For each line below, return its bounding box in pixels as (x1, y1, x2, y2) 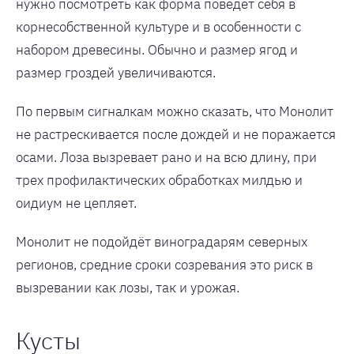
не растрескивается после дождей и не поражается (16, 125, 336, 143)
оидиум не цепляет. (16, 194, 137, 212)
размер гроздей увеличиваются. (16, 63, 216, 81)
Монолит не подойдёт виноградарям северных (16, 232, 307, 250)
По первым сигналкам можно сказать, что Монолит (16, 102, 333, 120)
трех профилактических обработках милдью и (16, 171, 303, 189)
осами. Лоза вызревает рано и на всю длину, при (16, 148, 317, 166)
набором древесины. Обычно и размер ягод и (16, 40, 298, 58)
